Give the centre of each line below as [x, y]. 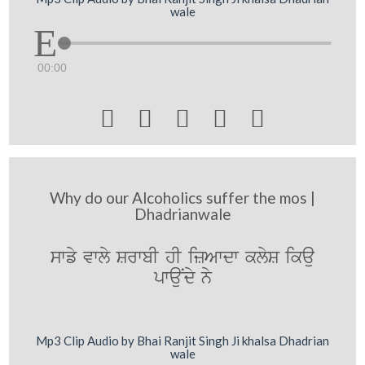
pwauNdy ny [182, 278]
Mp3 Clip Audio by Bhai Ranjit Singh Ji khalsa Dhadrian [182, 340]
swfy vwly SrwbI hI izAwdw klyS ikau [182, 258]
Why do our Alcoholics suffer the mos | [182, 198]
